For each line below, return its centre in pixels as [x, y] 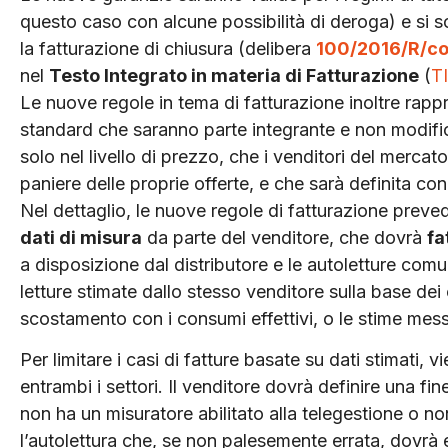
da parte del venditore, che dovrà [284, 237]
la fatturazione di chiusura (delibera [168, 48]
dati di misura [81, 237]
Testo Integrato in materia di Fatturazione [234, 75]
